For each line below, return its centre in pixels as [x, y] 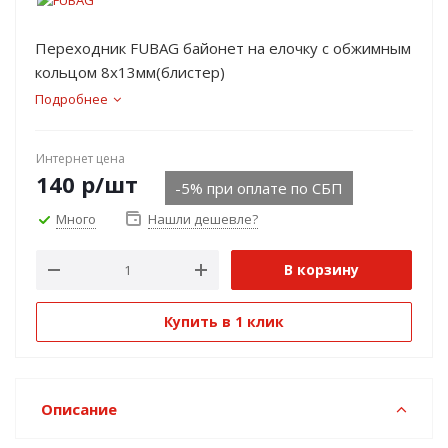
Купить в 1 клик [224, 321]
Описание [79, 409]
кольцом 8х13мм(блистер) [130, 72]
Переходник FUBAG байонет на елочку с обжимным [223, 48]
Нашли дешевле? [203, 219]
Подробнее [71, 99]
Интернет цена [80, 158]
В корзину [321, 269]
